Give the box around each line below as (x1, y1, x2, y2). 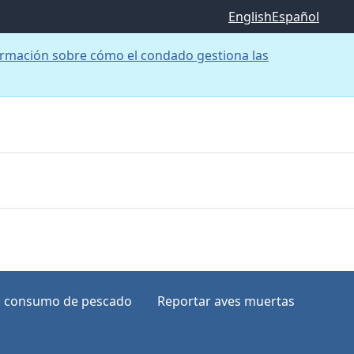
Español (272, 8, 319, 25)
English (228, 8, 272, 25)
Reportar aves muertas (157, 292, 295, 310)
